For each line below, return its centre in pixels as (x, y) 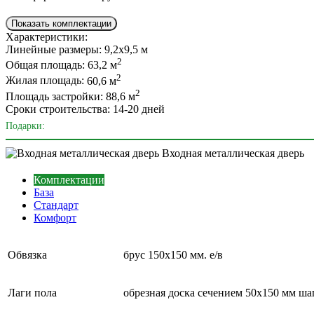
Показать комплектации (61, 23)
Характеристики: (47, 36)
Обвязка (27, 254)
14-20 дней (139, 109)
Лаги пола (32, 292)
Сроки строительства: (58, 109)
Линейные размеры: (54, 49)
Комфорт (55, 217)
